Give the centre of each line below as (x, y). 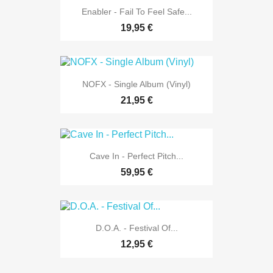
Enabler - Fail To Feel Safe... (136, 12)
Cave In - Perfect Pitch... (136, 156)
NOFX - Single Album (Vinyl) (136, 84)
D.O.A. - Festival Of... (136, 228)
